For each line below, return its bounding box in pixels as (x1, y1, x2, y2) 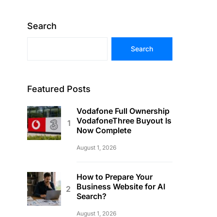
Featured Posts (27, 84, 91, 94)
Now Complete (77, 125, 131, 135)
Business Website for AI (77, 182, 165, 191)
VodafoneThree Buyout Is (77, 116, 171, 125)
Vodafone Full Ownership (77, 106, 170, 116)
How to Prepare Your (77, 172, 153, 182)
